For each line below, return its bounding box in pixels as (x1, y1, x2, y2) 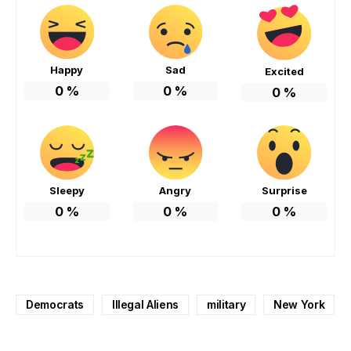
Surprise (261, 184, 307, 197)
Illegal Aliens (111, 298, 179, 312)
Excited (264, 65, 304, 78)
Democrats (26, 298, 84, 312)
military (206, 298, 246, 312)
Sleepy (49, 184, 85, 197)
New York (273, 298, 325, 312)
